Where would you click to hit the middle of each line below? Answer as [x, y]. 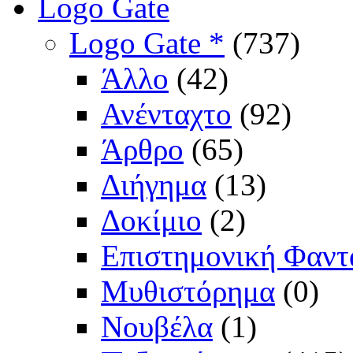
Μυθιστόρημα [188, 292]
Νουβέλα [157, 327]
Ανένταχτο [166, 114]
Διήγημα [154, 185]
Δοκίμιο [151, 221]
